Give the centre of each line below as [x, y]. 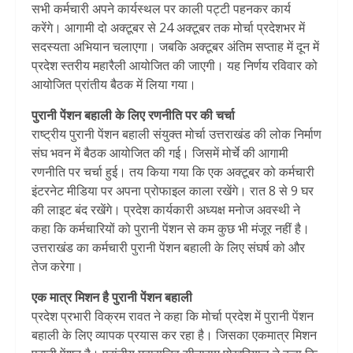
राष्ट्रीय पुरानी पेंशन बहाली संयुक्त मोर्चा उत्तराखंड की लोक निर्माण [176, 134]
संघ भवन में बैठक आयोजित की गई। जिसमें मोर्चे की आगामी [160, 153]
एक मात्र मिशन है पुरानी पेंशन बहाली [112, 297]
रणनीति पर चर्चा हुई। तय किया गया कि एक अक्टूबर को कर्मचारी [173, 172]
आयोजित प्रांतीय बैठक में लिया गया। [114, 85]
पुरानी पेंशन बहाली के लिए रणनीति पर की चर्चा [133, 115]
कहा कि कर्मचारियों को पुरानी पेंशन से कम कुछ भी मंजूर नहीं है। [171, 229]
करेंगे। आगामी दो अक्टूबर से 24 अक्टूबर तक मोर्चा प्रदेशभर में [168, 28]
